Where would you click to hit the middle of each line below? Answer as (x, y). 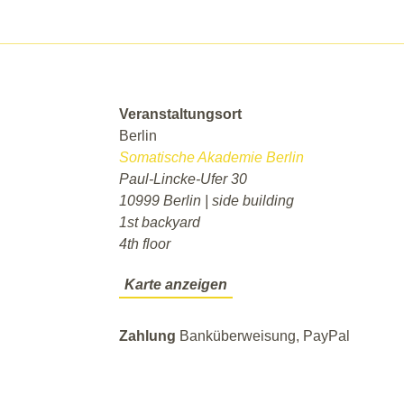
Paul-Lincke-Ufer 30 (183, 179)
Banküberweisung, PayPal (264, 336)
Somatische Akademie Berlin (211, 158)
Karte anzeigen (175, 285)
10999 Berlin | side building (206, 201)
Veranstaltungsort (180, 115)
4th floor (144, 244)
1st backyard (159, 223)
